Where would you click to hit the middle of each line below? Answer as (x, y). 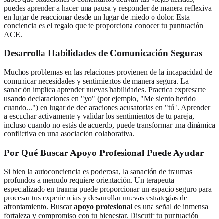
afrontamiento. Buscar (39, 207)
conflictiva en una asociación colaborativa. (69, 134)
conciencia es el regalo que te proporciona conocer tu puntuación (104, 25)
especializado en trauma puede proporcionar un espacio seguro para (108, 189)
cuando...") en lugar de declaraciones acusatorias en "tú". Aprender (107, 107)
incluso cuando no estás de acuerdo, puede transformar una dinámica (109, 125)
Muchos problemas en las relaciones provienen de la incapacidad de (108, 72)
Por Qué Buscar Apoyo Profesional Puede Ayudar (104, 153)
